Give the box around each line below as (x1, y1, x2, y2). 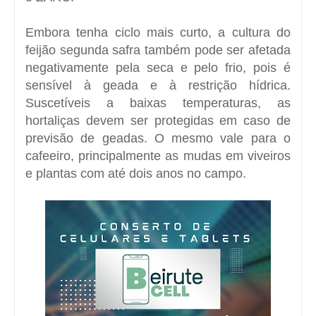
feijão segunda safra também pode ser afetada (25, 42, 291, 57)
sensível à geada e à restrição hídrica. (25, 78, 291, 92)
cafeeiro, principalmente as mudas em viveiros (25, 148, 291, 163)
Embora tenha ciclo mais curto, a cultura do (25, 25, 291, 39)
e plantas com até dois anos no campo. (25, 166, 246, 181)
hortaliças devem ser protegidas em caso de (25, 113, 291, 128)
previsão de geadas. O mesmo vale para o (25, 130, 291, 145)
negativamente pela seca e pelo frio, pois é (25, 60, 291, 75)
